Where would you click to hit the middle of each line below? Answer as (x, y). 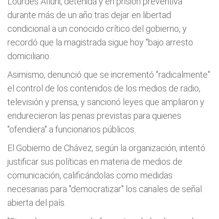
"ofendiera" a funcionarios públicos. (72, 129)
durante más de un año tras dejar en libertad (89, 15)
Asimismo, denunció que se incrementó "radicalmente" (109, 75)
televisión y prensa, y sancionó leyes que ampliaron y (106, 102)
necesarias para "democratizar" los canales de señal (105, 189)
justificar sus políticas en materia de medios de (95, 162)
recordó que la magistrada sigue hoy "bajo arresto (100, 42)
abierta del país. (37, 203)
